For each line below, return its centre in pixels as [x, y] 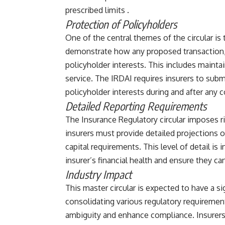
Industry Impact [98, 174]
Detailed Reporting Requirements [136, 106]
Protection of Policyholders [121, 24]
